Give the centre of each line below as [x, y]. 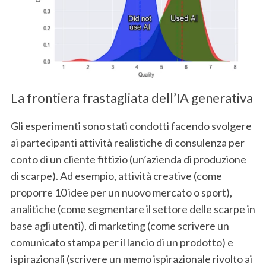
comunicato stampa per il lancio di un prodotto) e [122, 243]
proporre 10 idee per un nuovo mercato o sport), [121, 193]
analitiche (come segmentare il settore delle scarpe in [133, 209]
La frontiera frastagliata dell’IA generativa [132, 98]
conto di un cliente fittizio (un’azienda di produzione [128, 159]
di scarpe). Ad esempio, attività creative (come [116, 176]
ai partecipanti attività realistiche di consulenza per [127, 143]
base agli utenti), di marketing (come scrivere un [120, 226]
